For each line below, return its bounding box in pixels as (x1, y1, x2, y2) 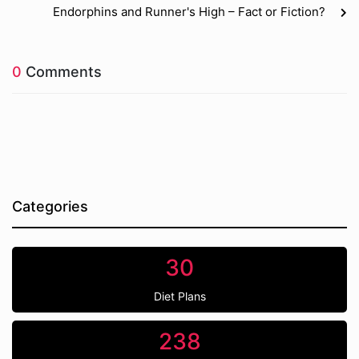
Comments (22, 63, 102, 80)
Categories (12, 198, 88, 215)
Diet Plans (153, 289, 206, 303)
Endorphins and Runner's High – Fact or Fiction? (53, 4, 325, 19)
